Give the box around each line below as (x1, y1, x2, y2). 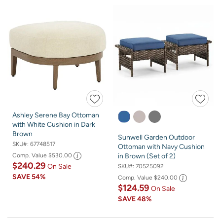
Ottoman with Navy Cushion (118, 143, 205, 151)
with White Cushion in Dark (12, 120, 95, 129)
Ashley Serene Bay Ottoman (12, 111, 99, 120)
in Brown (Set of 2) (118, 152, 176, 161)
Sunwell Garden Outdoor (118, 133, 195, 142)
